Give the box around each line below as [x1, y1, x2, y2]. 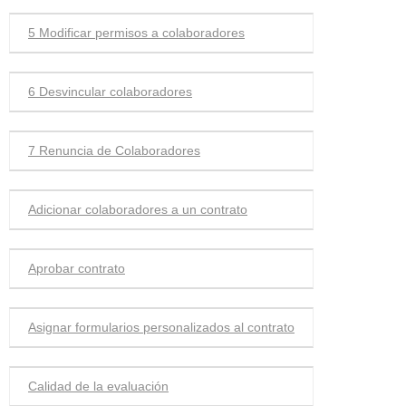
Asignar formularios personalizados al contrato [28, 320, 295, 334]
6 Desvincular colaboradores [28, 84, 192, 99]
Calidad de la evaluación [28, 379, 169, 393]
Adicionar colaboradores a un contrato [28, 202, 247, 217]
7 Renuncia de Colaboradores [28, 143, 200, 158]
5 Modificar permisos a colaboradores [28, 25, 245, 40]
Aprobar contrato [28, 261, 125, 275]
